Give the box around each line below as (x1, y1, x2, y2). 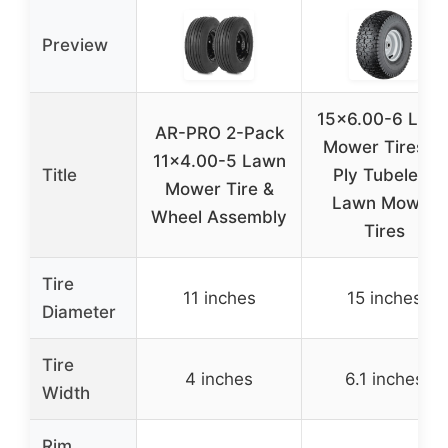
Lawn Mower (331, 193, 437, 214)
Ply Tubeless (332, 165, 436, 186)
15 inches (346, 288, 422, 309)
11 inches (182, 288, 256, 309)
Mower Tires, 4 (322, 137, 446, 158)
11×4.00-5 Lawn (152, 151, 286, 172)
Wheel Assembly (151, 207, 287, 228)
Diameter (42, 302, 116, 323)
